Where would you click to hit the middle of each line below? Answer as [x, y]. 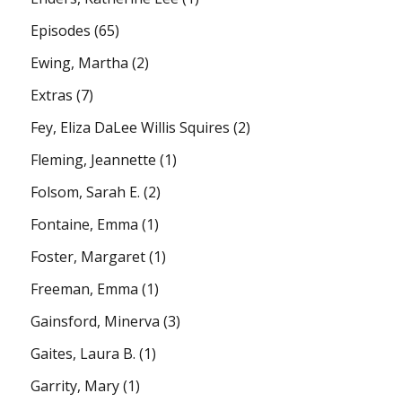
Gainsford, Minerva [96, 321]
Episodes [61, 30]
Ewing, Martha [80, 62]
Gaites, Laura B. [83, 353]
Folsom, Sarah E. [86, 192]
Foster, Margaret [88, 256]
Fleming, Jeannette [94, 159]
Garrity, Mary [75, 385]
